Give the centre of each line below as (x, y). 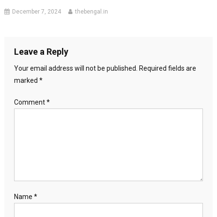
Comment (30, 102)
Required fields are (167, 68)
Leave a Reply (41, 51)
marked (26, 80)
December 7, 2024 (37, 11)
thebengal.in (92, 11)
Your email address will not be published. (76, 68)
